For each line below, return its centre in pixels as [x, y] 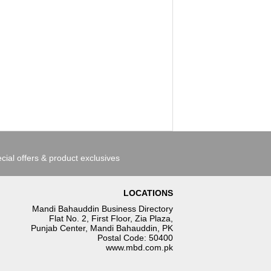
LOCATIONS [148, 193]
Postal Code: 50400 [135, 238]
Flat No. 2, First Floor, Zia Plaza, [111, 218]
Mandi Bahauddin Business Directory [103, 209]
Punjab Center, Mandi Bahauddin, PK [102, 228]
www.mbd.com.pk [139, 247]
